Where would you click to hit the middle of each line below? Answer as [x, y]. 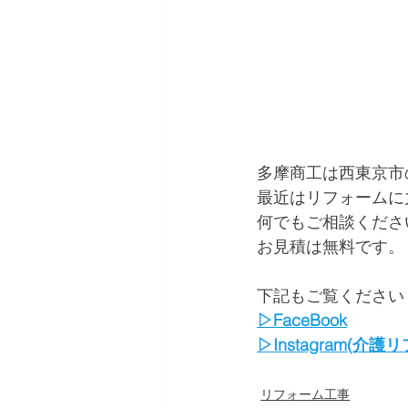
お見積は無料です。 [331, 246]
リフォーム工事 [305, 394]
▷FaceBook [302, 320]
